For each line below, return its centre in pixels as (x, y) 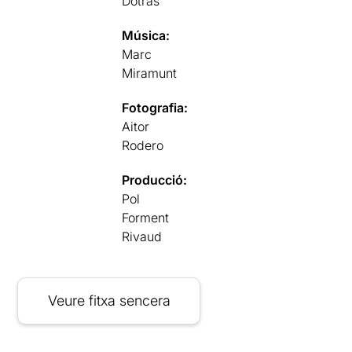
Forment (146, 217)
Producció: (155, 180)
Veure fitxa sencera (109, 300)
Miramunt (150, 73)
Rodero (143, 145)
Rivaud (142, 236)
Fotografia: (155, 107)
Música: (146, 35)
